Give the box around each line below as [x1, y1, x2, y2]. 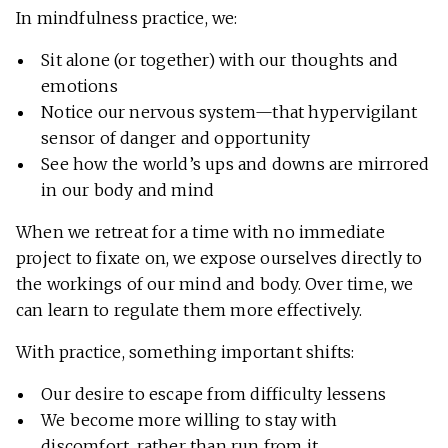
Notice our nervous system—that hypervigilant [41, 102, 417, 123]
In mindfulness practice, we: [16, 8, 238, 29]
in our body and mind [41, 180, 215, 201]
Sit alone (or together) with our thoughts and [41, 50, 399, 71]
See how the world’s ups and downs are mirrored [41, 154, 430, 175]
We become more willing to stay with [41, 410, 338, 431]
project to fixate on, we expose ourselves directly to [16, 248, 423, 269]
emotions [41, 76, 118, 97]
